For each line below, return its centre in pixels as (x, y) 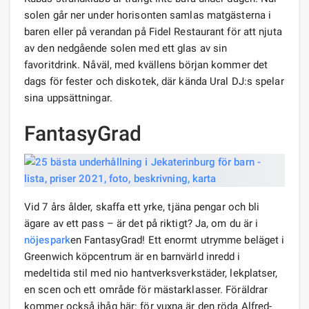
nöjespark (47, 240)
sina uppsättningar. (68, 98)
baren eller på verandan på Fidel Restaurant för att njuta (153, 31)
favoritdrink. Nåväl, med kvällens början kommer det (146, 64)
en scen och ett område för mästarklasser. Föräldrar (146, 289)
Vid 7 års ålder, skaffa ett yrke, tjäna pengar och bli (142, 207)
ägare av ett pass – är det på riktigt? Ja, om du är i (141, 223)
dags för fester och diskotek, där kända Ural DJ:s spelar (154, 81)
